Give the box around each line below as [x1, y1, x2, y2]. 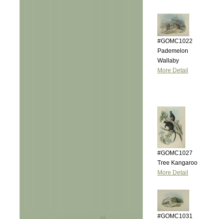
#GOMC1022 [157, 38, 193, 44]
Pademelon [157, 47, 188, 54]
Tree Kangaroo [157, 159, 197, 166]
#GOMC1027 [157, 150, 193, 156]
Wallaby [157, 57, 179, 64]
